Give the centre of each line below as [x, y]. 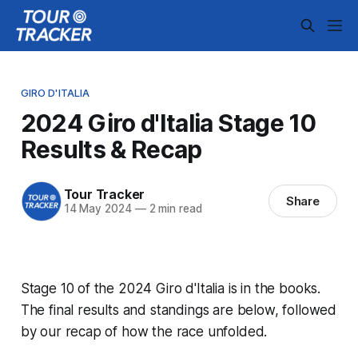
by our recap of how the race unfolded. [144, 331]
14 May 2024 [97, 209]
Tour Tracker [104, 195]
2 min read [174, 209]
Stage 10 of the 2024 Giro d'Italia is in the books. [171, 288]
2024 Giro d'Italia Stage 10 [168, 123]
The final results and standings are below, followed [179, 310]
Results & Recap [111, 149]
